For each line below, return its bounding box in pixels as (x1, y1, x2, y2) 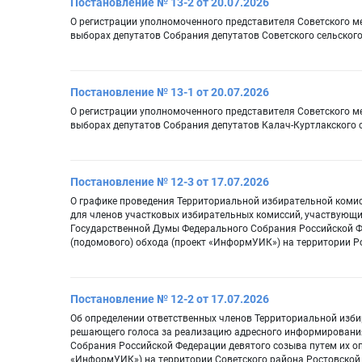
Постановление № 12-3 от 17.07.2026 (70, 175, 269, 189)
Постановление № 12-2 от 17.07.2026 (70, 293, 269, 306)
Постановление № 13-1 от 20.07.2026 (70, 86, 269, 99)
